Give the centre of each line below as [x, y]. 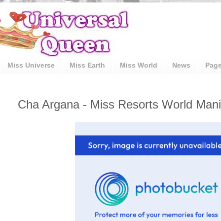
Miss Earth [87, 65]
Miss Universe [31, 65]
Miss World [139, 65]
